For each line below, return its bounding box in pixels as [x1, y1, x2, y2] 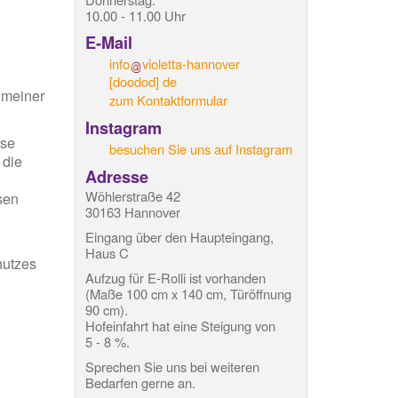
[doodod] [108, 71, 163, 91]
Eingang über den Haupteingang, [84, 227, 274, 246]
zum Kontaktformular [108, 90, 227, 109]
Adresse [84, 164, 148, 188]
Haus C [84, 243, 129, 262]
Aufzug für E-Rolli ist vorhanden [84, 267, 269, 287]
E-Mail [84, 31, 132, 55]
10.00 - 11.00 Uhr [84, 6, 186, 26]
